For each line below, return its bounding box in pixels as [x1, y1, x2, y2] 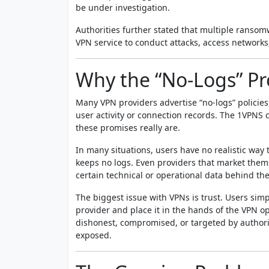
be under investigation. [76, 1, 170, 13]
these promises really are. [76, 121, 180, 133]
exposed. [76, 229, 112, 241]
